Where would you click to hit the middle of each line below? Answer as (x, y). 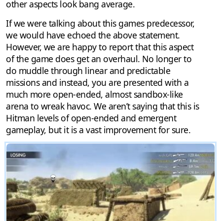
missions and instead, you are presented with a (97, 83)
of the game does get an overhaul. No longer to (99, 59)
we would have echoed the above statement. (93, 35)
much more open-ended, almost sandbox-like (94, 94)
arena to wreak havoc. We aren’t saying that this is (103, 106)
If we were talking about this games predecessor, (100, 23)
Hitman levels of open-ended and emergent (91, 118)
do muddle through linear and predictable (88, 71)
